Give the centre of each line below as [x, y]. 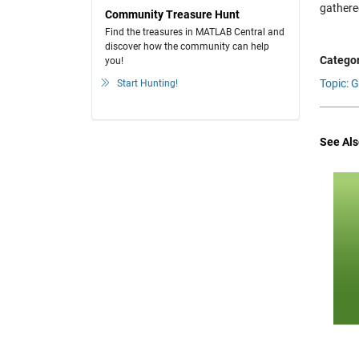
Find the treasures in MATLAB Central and [195, 32]
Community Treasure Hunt [172, 14]
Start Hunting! [147, 83]
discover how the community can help [187, 46]
